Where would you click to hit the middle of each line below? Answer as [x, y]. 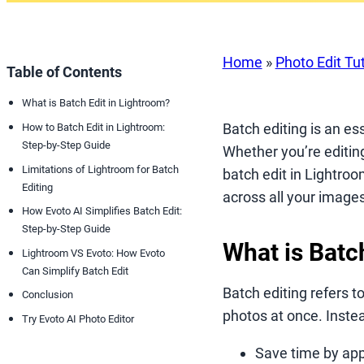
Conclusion [48, 295]
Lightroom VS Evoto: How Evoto [93, 253]
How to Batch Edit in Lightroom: [93, 128]
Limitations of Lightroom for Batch [100, 169]
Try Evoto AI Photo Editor [78, 319]
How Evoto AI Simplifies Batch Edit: [102, 211]
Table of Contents [64, 71]
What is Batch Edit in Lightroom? [96, 103]
